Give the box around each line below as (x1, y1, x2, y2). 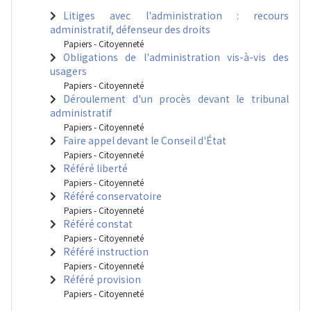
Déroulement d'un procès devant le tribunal (63, 92, 289, 106)
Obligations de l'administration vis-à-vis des (63, 50, 289, 64)
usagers (50, 64, 87, 78)
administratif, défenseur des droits (50, 22, 210, 36)
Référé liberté (63, 161, 128, 175)
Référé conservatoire (63, 189, 162, 203)
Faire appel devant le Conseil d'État (63, 133, 226, 147)
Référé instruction (63, 244, 149, 258)
